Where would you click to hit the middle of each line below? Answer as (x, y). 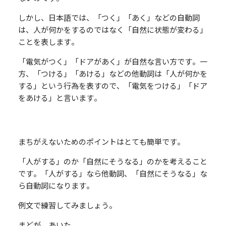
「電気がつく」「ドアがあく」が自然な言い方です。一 (112, 61)
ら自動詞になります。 (56, 185)
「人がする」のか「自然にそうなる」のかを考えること (112, 161)
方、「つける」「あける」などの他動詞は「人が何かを (112, 73)
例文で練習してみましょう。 (67, 205)
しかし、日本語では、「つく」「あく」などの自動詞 (109, 17)
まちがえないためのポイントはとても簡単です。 (101, 141)
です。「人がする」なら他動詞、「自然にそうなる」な (112, 173)
